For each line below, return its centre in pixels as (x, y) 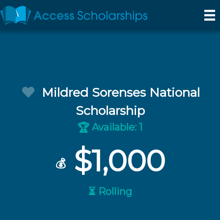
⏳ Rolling (110, 191)
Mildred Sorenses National (121, 92)
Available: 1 (116, 127)
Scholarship (110, 110)
